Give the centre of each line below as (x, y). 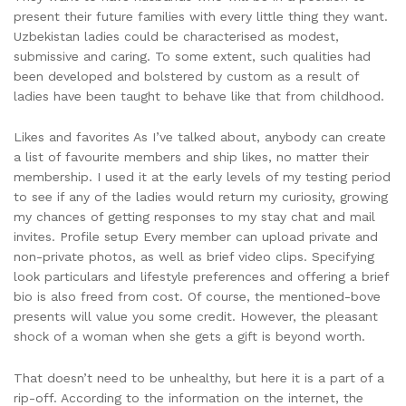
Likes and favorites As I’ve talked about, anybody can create (200, 137)
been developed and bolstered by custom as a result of (186, 76)
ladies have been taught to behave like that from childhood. (199, 96)
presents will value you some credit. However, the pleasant (196, 317)
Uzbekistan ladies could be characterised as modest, (176, 36)
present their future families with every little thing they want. (201, 16)
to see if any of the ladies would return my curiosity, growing (201, 197)
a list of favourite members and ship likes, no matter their (191, 157)
